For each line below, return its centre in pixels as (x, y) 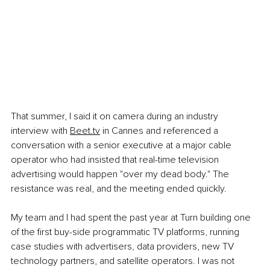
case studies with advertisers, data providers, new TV (124, 247)
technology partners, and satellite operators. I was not (124, 261)
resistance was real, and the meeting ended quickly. (119, 189)
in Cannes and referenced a (160, 131)
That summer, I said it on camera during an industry (116, 117)
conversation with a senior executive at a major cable (122, 146)
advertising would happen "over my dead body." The (121, 174)
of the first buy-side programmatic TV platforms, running (126, 232)
